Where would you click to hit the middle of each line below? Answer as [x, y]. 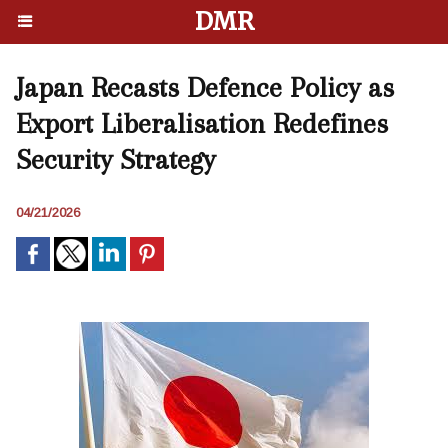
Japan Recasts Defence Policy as [205, 87]
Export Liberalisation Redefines [202, 123]
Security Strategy [115, 159]
